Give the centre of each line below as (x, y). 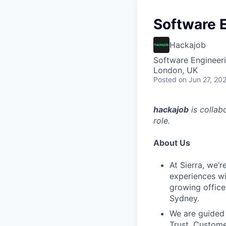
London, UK (176, 70)
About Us (172, 143)
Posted (165, 79)
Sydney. (184, 198)
